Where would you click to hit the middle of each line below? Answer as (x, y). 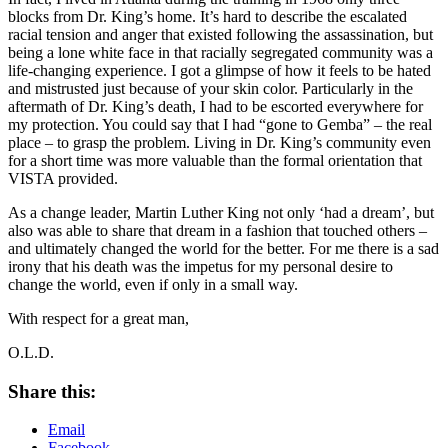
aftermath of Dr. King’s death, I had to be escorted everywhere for (215, 106)
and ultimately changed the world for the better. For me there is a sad (223, 248)
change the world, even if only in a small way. (153, 284)
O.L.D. (31, 352)
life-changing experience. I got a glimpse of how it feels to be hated (219, 70)
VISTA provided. (63, 178)
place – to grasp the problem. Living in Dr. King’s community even (219, 142)
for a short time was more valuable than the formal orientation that (215, 160)
